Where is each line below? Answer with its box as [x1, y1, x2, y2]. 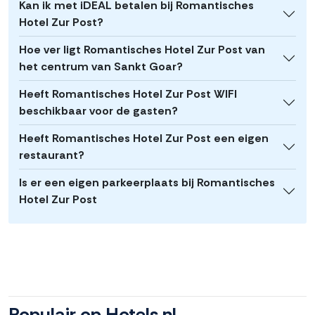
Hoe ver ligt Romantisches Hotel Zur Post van [19, 42, 265, 58]
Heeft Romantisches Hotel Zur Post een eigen [19, 131, 269, 146]
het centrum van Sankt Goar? [19, 59, 183, 75]
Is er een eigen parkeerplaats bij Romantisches [19, 175, 275, 191]
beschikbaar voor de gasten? [19, 103, 178, 119]
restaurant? [19, 148, 84, 163]
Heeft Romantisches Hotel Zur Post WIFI [19, 86, 237, 102]
